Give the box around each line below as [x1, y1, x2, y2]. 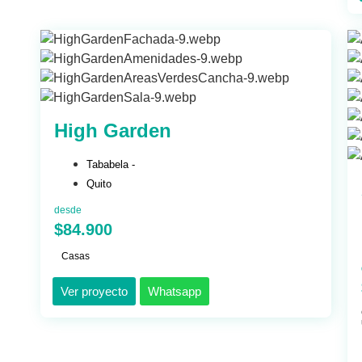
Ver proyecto [61, 284, 128, 299]
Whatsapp [148, 284, 201, 299]
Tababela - [86, 158, 135, 171]
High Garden [54, 120, 171, 142]
